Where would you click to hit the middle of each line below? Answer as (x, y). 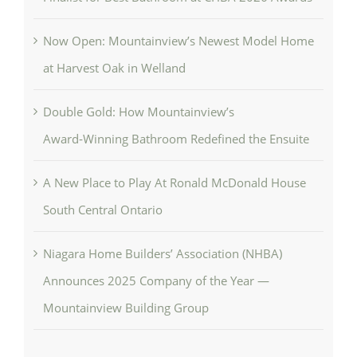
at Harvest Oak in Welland (114, 67)
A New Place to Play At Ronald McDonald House (174, 182)
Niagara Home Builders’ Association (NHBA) (162, 253)
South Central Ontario (102, 209)
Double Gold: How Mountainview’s (138, 111)
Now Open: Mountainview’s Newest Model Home (178, 40)
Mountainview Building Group (126, 307)
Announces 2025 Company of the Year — (156, 280)
